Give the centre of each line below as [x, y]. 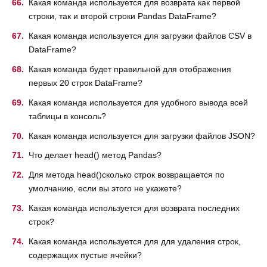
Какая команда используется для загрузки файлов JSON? [142, 136]
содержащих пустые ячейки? [85, 255]
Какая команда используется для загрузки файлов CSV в [140, 36]
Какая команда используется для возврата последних [134, 208]
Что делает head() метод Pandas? [95, 155]
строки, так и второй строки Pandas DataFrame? [122, 16]
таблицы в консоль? [67, 116]
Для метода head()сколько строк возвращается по [127, 175]
